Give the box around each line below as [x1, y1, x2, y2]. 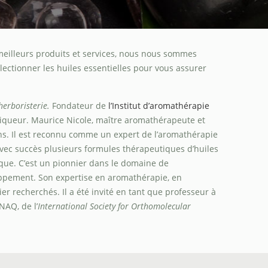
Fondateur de [49, 100, 108, 111]
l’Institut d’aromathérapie [108, 100, 209, 111]
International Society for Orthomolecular [37, 200, 191, 212]
